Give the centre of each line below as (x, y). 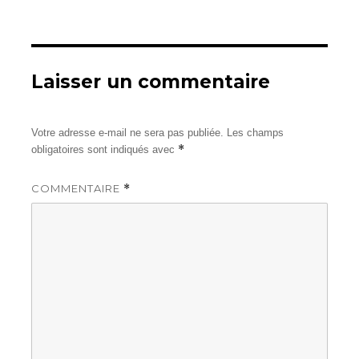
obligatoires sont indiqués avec (105, 150)
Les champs (256, 133)
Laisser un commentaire (151, 82)
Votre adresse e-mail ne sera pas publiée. (128, 133)
